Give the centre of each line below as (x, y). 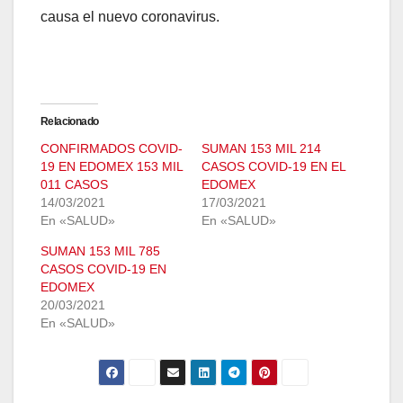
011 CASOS (74, 185)
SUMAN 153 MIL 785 (100, 251)
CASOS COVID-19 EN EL (273, 167)
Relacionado (70, 122)
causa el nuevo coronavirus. (130, 17)
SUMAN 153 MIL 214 (261, 149)
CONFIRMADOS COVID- (112, 149)
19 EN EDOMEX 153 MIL (112, 167)
